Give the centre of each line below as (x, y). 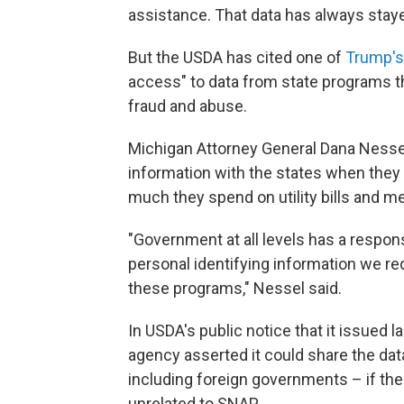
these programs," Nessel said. (235, 288)
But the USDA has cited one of (237, 57)
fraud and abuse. (188, 106)
